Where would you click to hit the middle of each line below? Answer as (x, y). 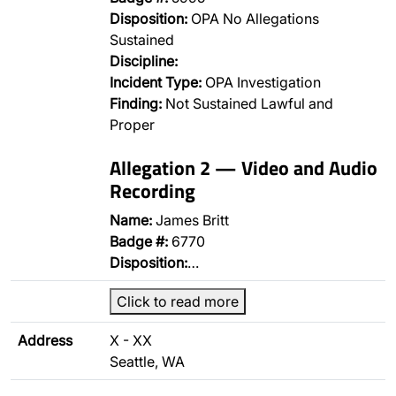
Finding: (136, 103)
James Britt (190, 220)
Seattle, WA (147, 362)
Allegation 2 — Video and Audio (244, 168)
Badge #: (139, 241)
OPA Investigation (261, 82)
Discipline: (144, 61)
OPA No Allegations (253, 19)
